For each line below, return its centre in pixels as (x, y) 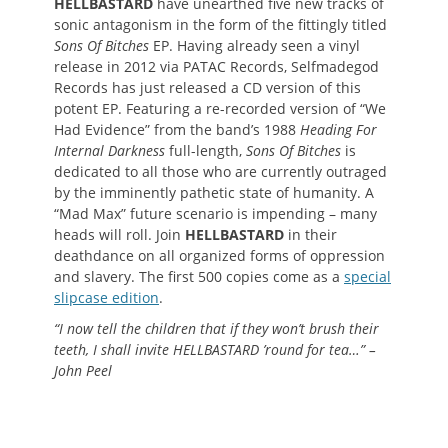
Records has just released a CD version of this (207, 87)
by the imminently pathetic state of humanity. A (214, 192)
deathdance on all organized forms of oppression (219, 255)
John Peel (83, 370)
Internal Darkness (109, 150)
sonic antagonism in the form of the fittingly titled (220, 24)
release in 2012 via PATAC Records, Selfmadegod (216, 66)
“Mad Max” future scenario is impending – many (215, 213)
